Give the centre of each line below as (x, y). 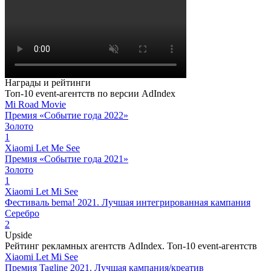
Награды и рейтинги (48, 82)
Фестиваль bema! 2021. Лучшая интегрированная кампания (128, 202)
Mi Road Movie (35, 104)
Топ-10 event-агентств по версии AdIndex (90, 93)
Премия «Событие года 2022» (67, 115)
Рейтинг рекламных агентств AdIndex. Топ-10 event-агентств (131, 246)
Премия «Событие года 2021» (67, 158)
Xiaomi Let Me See (42, 148)
